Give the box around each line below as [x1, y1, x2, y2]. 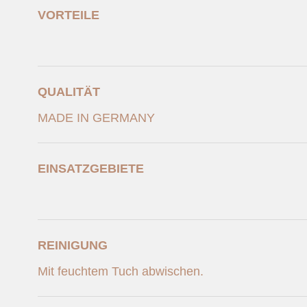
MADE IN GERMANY [38, 111, 155, 125]
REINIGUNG [38, 238, 108, 252]
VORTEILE [38, 8, 99, 22]
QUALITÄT [38, 85, 100, 99]
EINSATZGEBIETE [38, 162, 144, 175]
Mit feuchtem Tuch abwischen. [38, 265, 204, 278]
